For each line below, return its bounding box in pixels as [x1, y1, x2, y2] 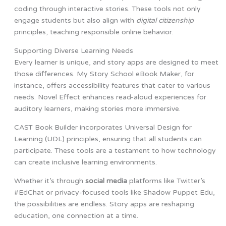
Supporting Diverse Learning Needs [14, 46, 133, 55]
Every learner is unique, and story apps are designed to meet [14, 58, 218, 67]
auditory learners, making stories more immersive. [14, 104, 181, 114]
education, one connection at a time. [14, 211, 138, 220]
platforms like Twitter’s [127, 177, 205, 186]
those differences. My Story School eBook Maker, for [14, 70, 194, 79]
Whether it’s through [14, 177, 85, 186]
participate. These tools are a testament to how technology [14, 146, 216, 155]
